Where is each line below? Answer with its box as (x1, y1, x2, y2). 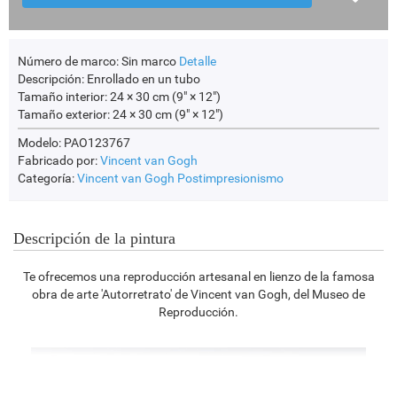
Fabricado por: (18, 153, 100, 168)
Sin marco (121, 54, 176, 69)
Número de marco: (18, 54, 119, 69)
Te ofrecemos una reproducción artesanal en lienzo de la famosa (22, 269, 375, 284)
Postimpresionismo (177, 171, 284, 186)
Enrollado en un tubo (87, 72, 200, 87)
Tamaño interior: (18, 90, 107, 105)
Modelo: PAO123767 (18, 136, 130, 151)
